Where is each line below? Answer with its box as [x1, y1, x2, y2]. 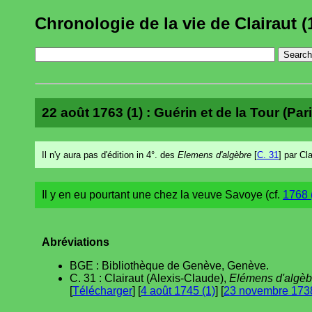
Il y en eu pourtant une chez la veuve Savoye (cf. [42, 188, 283, 201]
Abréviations [42, 235, 109, 248]
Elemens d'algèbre [178, 149, 251, 160]
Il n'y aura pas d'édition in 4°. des [42, 149, 178, 160]
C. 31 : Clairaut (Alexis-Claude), [70, 272, 229, 284]
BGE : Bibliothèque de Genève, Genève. [70, 259, 269, 272]
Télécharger [72, 284, 132, 297]
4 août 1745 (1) [141, 284, 215, 297]
